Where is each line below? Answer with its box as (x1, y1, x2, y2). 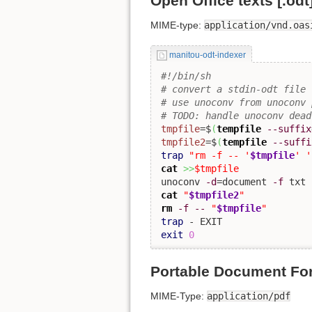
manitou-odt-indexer (169, 49, 246, 60)
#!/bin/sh (161, 70, 211, 81)
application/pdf (207, 290, 290, 302)
